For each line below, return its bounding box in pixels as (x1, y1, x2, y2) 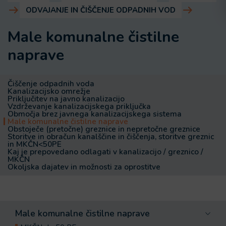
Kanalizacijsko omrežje (8, 86, 90, 96)
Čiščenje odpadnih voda (8, 78, 94, 89)
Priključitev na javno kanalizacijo (8, 93, 125, 104)
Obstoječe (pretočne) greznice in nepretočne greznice (8, 124, 200, 134)
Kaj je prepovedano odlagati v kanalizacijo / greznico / (8, 146, 203, 157)
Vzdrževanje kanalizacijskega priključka (8, 101, 151, 111)
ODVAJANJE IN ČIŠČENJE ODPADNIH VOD (26, 5, 176, 15)
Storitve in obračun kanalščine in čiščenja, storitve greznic (8, 131, 214, 142)
